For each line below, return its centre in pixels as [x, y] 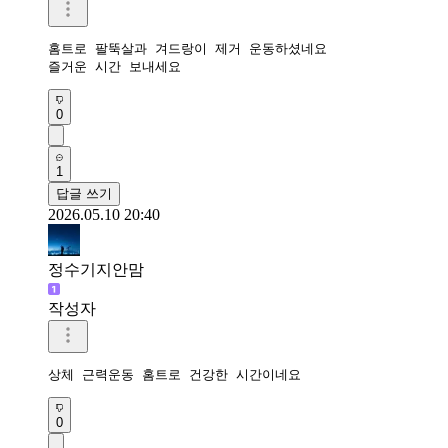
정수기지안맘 [96, 269]
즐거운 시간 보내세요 [118, 66]
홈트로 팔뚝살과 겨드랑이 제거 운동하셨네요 [191, 48]
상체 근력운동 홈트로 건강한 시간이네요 [178, 374]
